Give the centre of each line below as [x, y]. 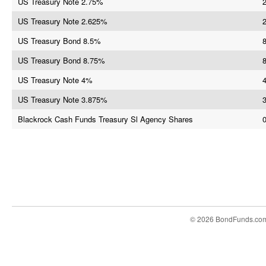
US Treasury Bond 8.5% [59, 41]
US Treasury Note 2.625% [63, 21]
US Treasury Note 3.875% [63, 99]
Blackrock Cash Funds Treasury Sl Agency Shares [105, 119]
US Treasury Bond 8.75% [61, 60]
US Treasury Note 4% [55, 80]
